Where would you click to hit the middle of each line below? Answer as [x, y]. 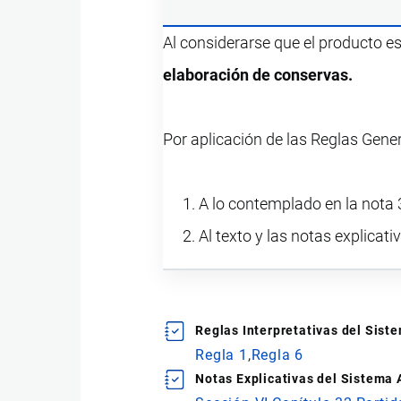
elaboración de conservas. [258, 75]
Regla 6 [277, 355]
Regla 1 [222, 355]
